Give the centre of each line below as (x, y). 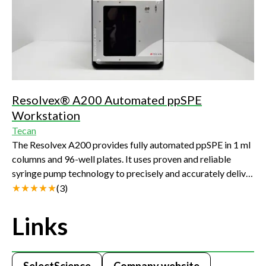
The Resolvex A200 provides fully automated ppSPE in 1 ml (131, 145)
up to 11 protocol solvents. (66, 188)
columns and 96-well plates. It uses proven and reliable (121, 159)
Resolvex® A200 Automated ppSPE (107, 100)
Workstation (46, 115)
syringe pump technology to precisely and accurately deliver (133, 173)
